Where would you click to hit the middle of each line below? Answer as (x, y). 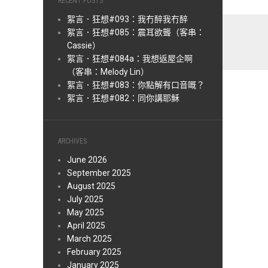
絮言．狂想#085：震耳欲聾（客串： (136, 33)
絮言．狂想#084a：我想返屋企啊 (130, 59)
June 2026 (87, 160)
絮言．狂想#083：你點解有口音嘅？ (136, 85)
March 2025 (89, 239)
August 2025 (91, 186)
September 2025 (99, 173)
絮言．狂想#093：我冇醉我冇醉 (127, 19)
